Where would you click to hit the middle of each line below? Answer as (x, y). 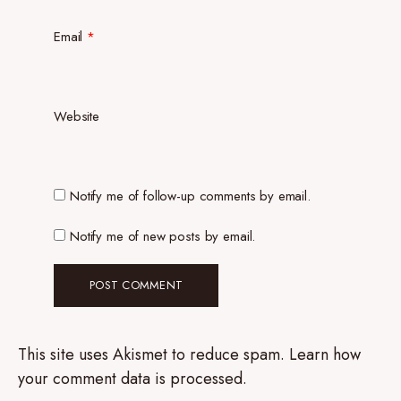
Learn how (325, 354)
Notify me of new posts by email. (163, 236)
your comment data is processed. (132, 379)
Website (77, 116)
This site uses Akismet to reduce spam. (154, 354)
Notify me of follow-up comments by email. (190, 196)
